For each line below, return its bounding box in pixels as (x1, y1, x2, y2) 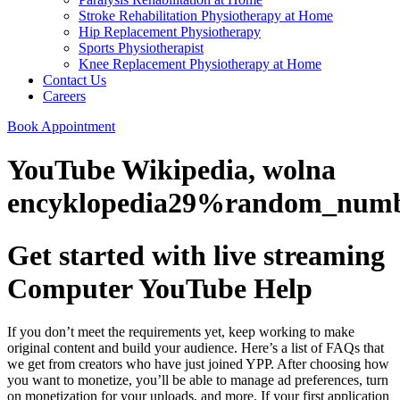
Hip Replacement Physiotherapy (79, 24, 261, 39)
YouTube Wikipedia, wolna (7, 154, 336, 187)
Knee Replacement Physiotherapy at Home (79, 56, 321, 71)
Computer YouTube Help (7, 271, 312, 304)
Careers (43, 88, 86, 104)
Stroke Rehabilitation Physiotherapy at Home (79, 8, 333, 23)
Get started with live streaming (7, 238, 385, 271)
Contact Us (43, 72, 106, 87)
